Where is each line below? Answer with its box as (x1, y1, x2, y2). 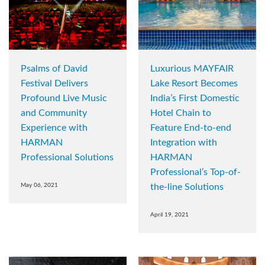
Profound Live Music (21, 93, 107, 104)
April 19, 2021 (150, 212, 189, 218)
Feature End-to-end (150, 123, 231, 133)
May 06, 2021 (21, 182, 58, 189)
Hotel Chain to (150, 108, 211, 118)
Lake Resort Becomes (150, 79, 238, 89)
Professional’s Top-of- (150, 167, 241, 177)
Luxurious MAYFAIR (150, 64, 234, 74)
